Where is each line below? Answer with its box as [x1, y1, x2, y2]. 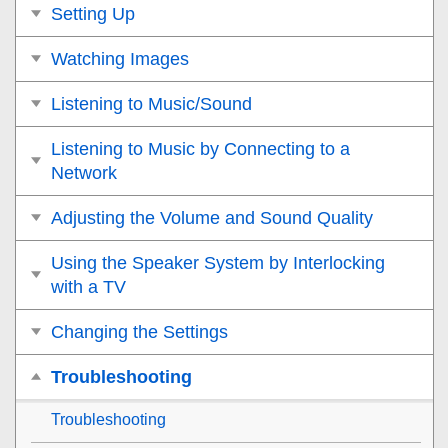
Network [51, 162, 117, 183]
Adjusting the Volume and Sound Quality [51, 207, 373, 228]
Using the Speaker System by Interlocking [51, 252, 385, 273]
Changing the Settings [51, 321, 228, 342]
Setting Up [51, 3, 135, 24]
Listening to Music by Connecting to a [51, 138, 350, 159]
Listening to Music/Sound [51, 93, 252, 114]
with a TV [51, 276, 126, 297]
